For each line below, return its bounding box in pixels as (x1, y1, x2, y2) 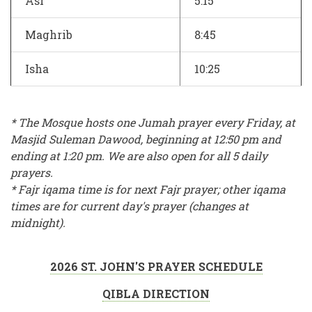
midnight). (10, 215, 65, 231)
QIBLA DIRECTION (102, 286, 210, 302)
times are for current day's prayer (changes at (10, 198, 249, 214)
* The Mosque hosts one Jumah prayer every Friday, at (10, 115, 295, 130)
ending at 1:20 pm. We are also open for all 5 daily (10, 148, 267, 164)
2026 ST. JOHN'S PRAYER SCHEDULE (49, 259, 263, 274)
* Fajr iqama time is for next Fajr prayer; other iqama (10, 182, 286, 197)
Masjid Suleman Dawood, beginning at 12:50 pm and (10, 132, 281, 147)
